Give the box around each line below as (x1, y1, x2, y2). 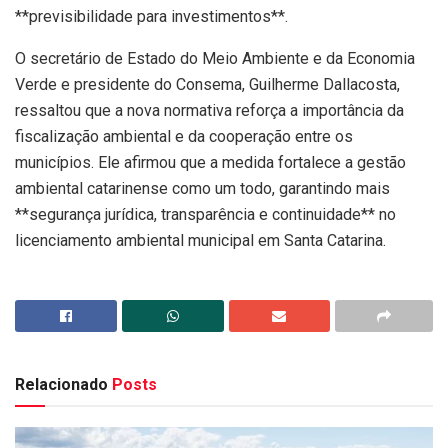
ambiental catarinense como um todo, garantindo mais (15, 179, 390, 199)
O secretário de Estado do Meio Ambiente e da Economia (15, 49, 415, 69)
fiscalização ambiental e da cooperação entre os (15, 127, 353, 147)
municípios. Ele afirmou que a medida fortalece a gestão (15, 153, 406, 173)
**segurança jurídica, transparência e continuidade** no (15, 205, 396, 225)
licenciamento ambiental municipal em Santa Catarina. (15, 231, 386, 251)
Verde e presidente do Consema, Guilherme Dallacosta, (15, 75, 400, 95)
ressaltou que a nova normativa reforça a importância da (15, 101, 404, 121)
